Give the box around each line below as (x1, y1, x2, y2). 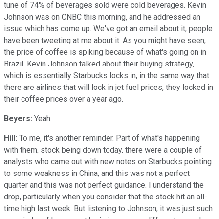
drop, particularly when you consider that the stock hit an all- (4, 192, 207, 201)
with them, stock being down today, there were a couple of (4, 145, 202, 154)
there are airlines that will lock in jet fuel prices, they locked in (4, 82, 213, 92)
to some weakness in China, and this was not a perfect (4, 168, 190, 178)
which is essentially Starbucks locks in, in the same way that (4, 70, 209, 80)
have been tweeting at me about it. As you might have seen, (4, 35, 206, 45)
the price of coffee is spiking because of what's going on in (4, 47, 206, 57)
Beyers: (4, 113, 32, 123)
